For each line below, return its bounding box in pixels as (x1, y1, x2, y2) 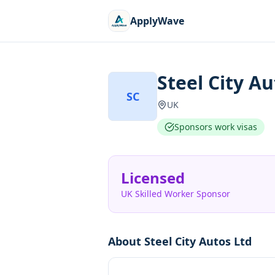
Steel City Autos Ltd (144, 234, 252, 249)
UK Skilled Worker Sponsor (121, 188, 230, 199)
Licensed (121, 168, 185, 188)
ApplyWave (130, 14, 184, 28)
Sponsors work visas (174, 121, 257, 133)
